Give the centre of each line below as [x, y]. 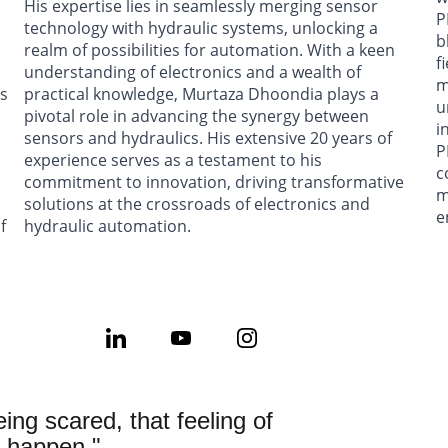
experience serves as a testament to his [175, 160]
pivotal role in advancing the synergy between [198, 116]
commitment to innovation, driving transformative [216, 182]
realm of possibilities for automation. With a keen [211, 50]
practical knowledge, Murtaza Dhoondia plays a [203, 94]
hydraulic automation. [107, 226]
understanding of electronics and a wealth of [194, 72]
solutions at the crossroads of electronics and [199, 204]
